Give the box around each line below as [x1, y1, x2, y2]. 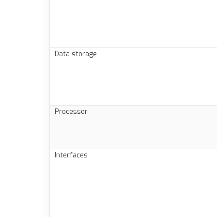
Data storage [55, 49, 97, 59]
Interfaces [55, 151, 88, 160]
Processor [55, 107, 88, 117]
